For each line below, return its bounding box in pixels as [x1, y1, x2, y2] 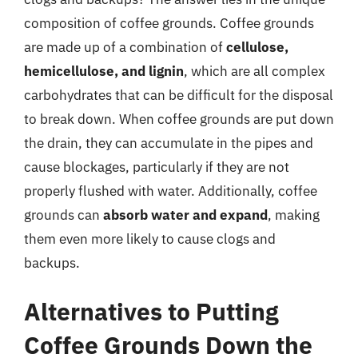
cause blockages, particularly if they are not [24, 157, 289, 176]
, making [268, 205, 320, 224]
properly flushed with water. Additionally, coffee [24, 181, 317, 200]
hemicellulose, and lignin [24, 62, 184, 80]
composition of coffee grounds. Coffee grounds [24, 14, 314, 32]
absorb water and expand [103, 205, 268, 224]
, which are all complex [184, 62, 325, 80]
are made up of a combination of [24, 38, 226, 56]
